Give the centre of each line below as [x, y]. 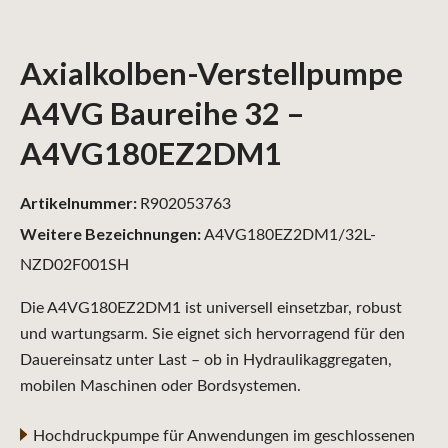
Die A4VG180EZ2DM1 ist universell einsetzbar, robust [211, 307]
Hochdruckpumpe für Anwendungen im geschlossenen [224, 435]
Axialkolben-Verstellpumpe [211, 72]
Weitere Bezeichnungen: [110, 233]
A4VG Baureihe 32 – [162, 112]
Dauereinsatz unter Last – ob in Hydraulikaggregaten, [206, 359]
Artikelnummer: [80, 202]
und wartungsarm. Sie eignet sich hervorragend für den [212, 333]
